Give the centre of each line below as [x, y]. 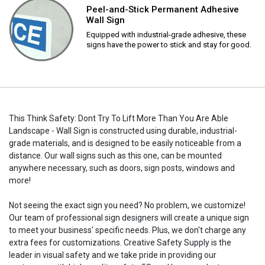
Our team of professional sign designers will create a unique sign [129, 217]
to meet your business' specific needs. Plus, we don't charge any [127, 230]
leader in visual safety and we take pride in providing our [113, 255]
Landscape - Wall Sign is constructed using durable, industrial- [123, 130]
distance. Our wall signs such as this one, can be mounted [115, 155]
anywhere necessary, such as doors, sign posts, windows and [122, 168]
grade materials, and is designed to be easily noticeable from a [125, 143]
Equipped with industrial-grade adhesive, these [166, 34]
